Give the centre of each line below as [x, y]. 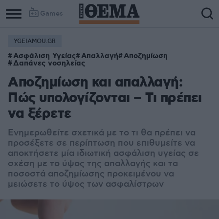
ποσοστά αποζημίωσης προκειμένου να [91, 174]
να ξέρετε [40, 114]
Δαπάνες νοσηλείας [49, 64]
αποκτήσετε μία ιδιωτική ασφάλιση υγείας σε [103, 153]
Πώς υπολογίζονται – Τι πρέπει [105, 99]
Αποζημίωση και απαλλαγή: [95, 83]
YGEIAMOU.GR [35, 41]
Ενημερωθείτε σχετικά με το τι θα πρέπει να [102, 133]
